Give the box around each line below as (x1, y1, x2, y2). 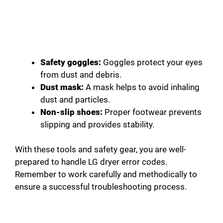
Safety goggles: (40, 57, 101, 67)
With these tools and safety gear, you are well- (15, 144, 186, 155)
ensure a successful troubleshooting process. (15, 182, 187, 192)
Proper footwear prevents (103, 107, 202, 117)
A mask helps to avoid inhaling (84, 82, 200, 92)
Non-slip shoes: (40, 107, 103, 117)
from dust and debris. (40, 69, 121, 80)
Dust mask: (40, 82, 84, 92)
